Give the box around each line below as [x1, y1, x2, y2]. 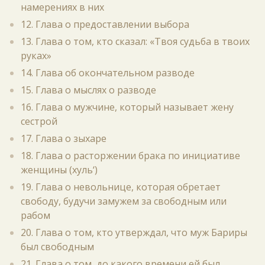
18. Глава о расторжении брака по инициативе [21, 149, 240, 162]
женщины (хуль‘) [21, 163, 98, 176]
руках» [21, 49, 51, 62]
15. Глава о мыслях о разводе [21, 83, 156, 96]
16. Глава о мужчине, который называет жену [21, 101, 234, 114]
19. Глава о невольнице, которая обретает [21, 180, 221, 193]
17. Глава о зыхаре [21, 132, 106, 145]
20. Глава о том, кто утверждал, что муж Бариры [21, 226, 247, 239]
